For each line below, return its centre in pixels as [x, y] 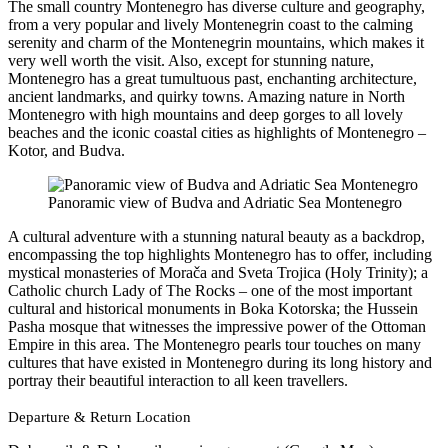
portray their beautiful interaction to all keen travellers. [178, 381]
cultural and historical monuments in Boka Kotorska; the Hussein [213, 309]
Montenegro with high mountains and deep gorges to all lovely [205, 115]
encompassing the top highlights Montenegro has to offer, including [220, 255]
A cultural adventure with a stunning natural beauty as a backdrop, [216, 237]
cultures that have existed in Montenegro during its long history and [220, 363]
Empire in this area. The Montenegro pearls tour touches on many [214, 345]
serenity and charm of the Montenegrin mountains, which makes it [216, 43]
